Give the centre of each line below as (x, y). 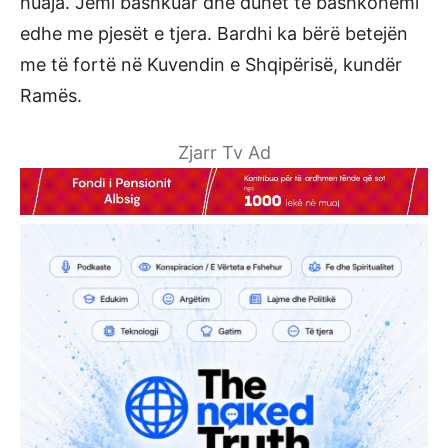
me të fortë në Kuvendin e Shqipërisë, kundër (211, 64)
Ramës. (51, 95)
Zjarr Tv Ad (224, 152)
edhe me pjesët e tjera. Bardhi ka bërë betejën (214, 33)
